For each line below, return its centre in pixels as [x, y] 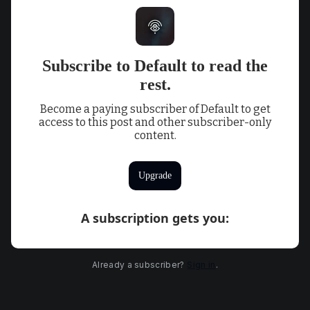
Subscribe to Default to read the [155, 66]
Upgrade [155, 175]
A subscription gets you [153, 218]
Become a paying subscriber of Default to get [155, 109]
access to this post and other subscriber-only [155, 122]
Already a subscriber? [138, 265]
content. [155, 135]
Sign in [201, 265]
